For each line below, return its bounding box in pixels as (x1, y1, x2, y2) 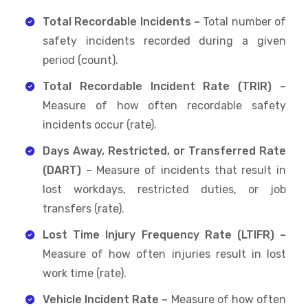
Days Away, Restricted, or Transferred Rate (43, 144, 286, 157)
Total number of (203, 14, 287, 28)
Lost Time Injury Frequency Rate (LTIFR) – (43, 228, 286, 241)
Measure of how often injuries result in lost (43, 247, 286, 261)
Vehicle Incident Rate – (43, 292, 171, 306)
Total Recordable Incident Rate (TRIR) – (43, 79, 286, 93)
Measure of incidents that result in (91, 163, 287, 177)
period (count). (43, 53, 118, 67)
